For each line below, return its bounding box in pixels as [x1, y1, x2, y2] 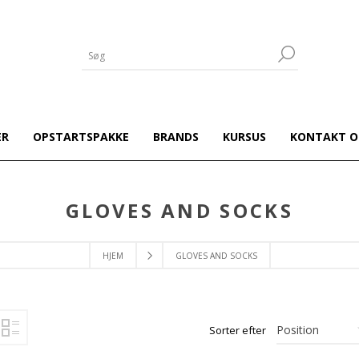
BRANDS [152, 129, 199, 144]
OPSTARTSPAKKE [32, 129, 129, 144]
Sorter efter [209, 323, 266, 337]
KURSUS [222, 129, 266, 144]
